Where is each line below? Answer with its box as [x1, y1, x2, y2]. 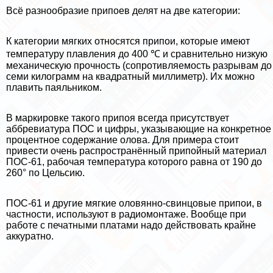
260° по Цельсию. [6, 168, 85, 179]
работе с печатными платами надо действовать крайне [6, 220, 256, 231]
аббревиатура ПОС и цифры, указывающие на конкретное [6, 124, 271, 135]
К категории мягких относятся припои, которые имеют [6, 36, 250, 47]
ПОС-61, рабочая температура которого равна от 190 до [6, 157, 262, 168]
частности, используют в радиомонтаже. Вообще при [6, 209, 246, 220]
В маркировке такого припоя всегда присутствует [6, 113, 229, 124]
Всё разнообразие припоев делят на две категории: [6, 5, 240, 16]
